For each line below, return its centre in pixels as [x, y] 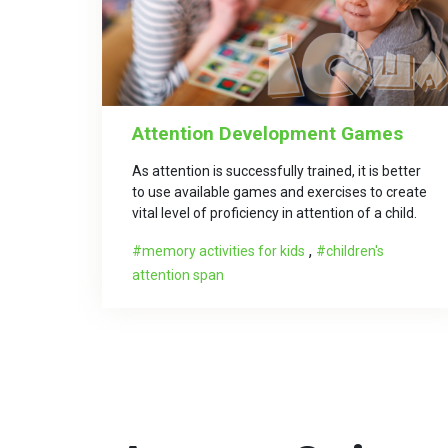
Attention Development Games [267, 134]
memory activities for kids [223, 251]
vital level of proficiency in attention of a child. [274, 213]
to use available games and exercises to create [279, 192]
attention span [178, 275]
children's [355, 251]
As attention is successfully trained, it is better [276, 171]
